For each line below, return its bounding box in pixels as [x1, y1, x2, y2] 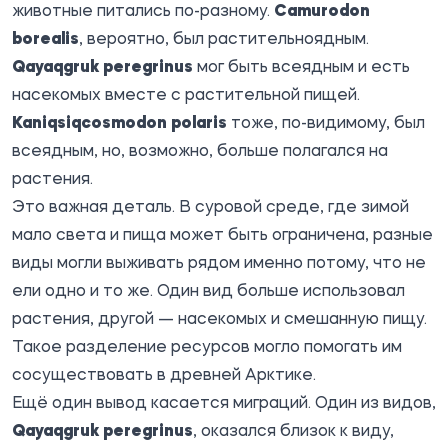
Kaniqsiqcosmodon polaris [12, 115, 227, 132]
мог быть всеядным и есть [193, 59, 410, 76]
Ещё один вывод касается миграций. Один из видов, [12, 395, 436, 412]
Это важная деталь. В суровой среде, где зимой [12, 199, 409, 216]
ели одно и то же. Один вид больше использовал [12, 283, 405, 300]
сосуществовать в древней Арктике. [12, 367, 316, 384]
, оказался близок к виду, [193, 423, 394, 440]
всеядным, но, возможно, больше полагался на [12, 143, 388, 160]
